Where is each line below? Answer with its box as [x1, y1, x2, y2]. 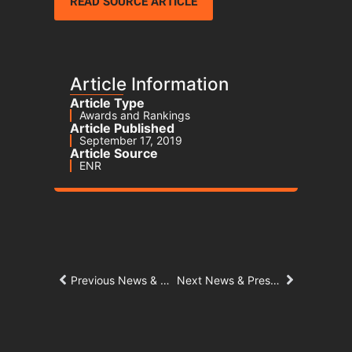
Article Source [70, 145, 158, 161]
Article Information [70, 73, 229, 94]
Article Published [70, 120, 174, 136]
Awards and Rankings [79, 108, 190, 122]
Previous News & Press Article [160, 273, 170, 287]
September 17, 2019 [79, 134, 182, 147]
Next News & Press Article [269, 273, 280, 287]
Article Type [70, 95, 145, 111]
